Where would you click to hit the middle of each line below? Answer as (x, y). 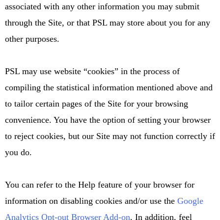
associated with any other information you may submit (102, 6)
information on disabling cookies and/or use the (91, 201)
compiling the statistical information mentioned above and (109, 87)
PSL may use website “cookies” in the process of (92, 71)
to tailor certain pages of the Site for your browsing (96, 103)
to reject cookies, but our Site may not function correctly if (110, 136)
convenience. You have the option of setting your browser (108, 120)
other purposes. (32, 39)
